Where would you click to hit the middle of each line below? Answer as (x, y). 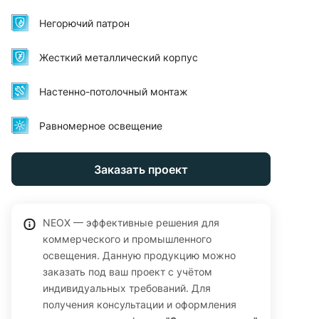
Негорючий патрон (84, 23)
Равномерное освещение (101, 125)
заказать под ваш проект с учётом (127, 272)
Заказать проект (141, 169)
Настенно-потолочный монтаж (114, 91)
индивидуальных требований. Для (127, 288)
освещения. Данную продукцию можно (139, 256)
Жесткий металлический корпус (119, 57)
